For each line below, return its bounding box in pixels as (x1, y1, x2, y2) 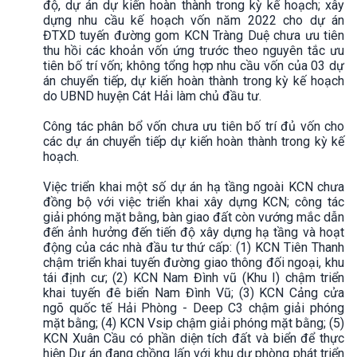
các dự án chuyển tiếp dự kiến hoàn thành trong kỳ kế (43, 133, 344, 149)
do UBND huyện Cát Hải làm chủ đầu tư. (43, 88, 265, 104)
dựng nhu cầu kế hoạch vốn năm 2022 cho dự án (43, 12, 344, 28)
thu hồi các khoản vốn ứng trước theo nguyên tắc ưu (43, 42, 344, 58)
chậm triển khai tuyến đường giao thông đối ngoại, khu (43, 254, 344, 270)
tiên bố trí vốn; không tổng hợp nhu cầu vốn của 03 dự (43, 57, 344, 73)
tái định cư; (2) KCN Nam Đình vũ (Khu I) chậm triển (43, 269, 344, 285)
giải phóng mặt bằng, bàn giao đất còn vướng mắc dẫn (43, 209, 344, 225)
